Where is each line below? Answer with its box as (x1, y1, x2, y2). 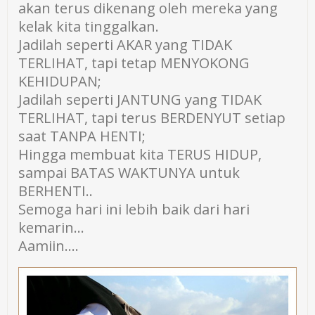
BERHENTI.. (18, 181, 94, 200)
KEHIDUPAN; (18, 72, 102, 91)
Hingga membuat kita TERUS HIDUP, (18, 145, 262, 164)
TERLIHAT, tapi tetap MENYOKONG (18, 53, 250, 72)
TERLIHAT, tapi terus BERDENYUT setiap (18, 108, 286, 127)
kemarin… (18, 218, 85, 237)
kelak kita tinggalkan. (18, 17, 160, 36)
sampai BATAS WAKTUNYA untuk (18, 163, 240, 182)
